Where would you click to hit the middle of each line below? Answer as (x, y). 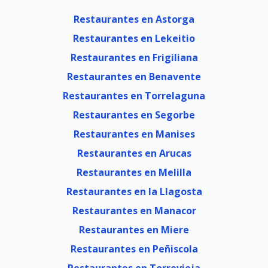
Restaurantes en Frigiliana (134, 57)
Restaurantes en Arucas (134, 153)
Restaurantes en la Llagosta (134, 191)
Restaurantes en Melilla (134, 172)
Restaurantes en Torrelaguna (134, 96)
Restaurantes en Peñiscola (134, 249)
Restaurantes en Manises (134, 134)
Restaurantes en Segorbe (134, 115)
